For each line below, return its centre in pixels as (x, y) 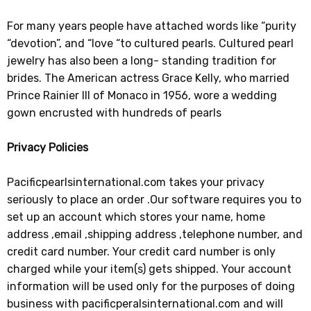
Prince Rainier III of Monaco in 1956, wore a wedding (142, 95)
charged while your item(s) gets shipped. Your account (150, 269)
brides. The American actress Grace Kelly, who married (149, 78)
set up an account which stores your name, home (136, 217)
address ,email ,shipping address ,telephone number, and (155, 234)
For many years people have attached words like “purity (152, 26)
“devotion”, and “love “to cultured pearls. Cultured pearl (151, 43)
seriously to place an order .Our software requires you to (154, 199)
